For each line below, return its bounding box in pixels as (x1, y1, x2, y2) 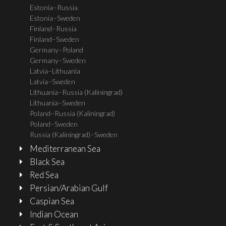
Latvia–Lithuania (30, 67, 80, 75)
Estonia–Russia (30, 3, 78, 12)
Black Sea (30, 156, 65, 167)
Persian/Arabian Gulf (30, 183, 108, 193)
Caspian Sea (30, 196, 74, 206)
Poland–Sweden (30, 120, 78, 128)
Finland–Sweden (30, 35, 79, 43)
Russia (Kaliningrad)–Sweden (30, 130, 118, 139)
